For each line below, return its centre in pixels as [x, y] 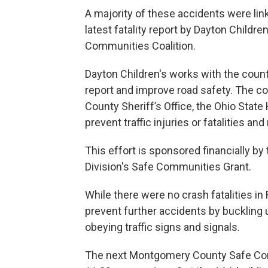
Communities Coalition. [140, 45]
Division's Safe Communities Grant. [168, 166]
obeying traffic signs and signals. [162, 227]
